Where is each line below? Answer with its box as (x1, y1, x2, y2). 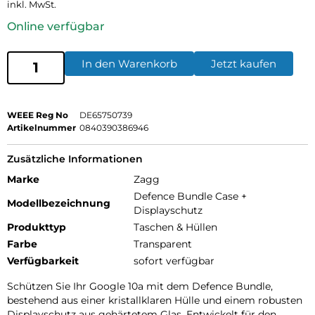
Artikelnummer (7, 122, 76, 133)
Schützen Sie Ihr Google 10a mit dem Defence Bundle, (7, 279, 273, 292)
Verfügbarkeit (7, 254, 79, 267)
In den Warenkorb (82, 56, 177, 70)
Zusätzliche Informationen (7, 152, 143, 165)
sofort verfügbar (134, 254, 214, 267)
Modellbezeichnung (7, 196, 110, 210)
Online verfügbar (7, 19, 105, 33)
